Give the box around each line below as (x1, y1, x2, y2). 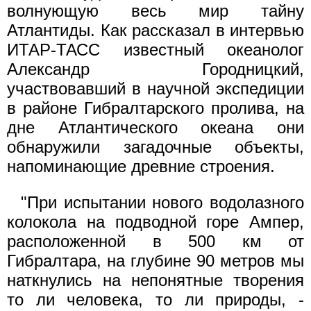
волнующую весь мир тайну (7, 1, 304, 20)
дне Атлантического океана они (7, 118, 304, 137)
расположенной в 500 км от (7, 232, 304, 251)
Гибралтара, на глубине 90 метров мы (7, 251, 304, 270)
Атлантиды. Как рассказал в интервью (7, 21, 304, 40)
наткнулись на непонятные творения (7, 271, 304, 289)
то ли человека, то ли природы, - (7, 290, 304, 309)
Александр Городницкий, (7, 60, 304, 78)
